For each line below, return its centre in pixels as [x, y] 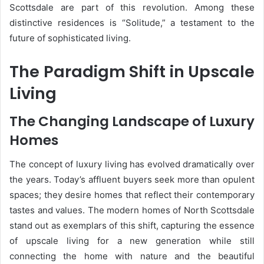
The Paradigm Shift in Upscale [132, 71]
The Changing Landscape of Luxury [132, 121]
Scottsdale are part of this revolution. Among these [132, 7]
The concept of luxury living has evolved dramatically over [132, 164]
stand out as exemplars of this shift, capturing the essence [132, 225]
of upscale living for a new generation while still [132, 240]
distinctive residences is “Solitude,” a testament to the [132, 22]
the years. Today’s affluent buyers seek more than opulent [132, 179]
